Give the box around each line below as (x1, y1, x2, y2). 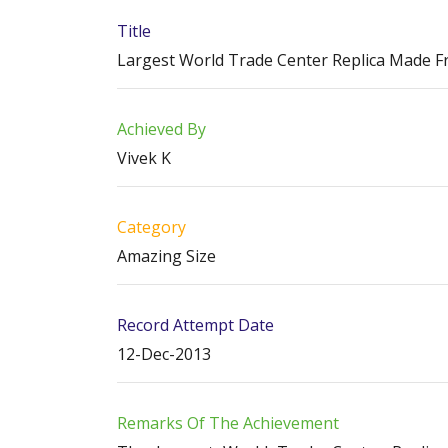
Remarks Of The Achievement (117, 412, 339, 434)
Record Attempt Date (117, 314, 274, 336)
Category (117, 216, 186, 238)
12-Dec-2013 (117, 343, 211, 365)
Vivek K (117, 147, 171, 169)
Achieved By (117, 118, 206, 140)
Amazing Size (117, 245, 216, 267)
